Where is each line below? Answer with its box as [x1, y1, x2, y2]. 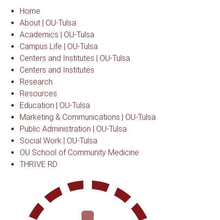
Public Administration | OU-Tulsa [20, 124, 127, 134]
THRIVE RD [20, 160, 57, 169]
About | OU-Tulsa [20, 18, 76, 28]
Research [20, 77, 53, 87]
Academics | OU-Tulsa [20, 30, 94, 40]
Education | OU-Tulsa [20, 101, 90, 110]
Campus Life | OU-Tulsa [20, 42, 98, 52]
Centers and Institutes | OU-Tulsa [20, 54, 130, 63]
